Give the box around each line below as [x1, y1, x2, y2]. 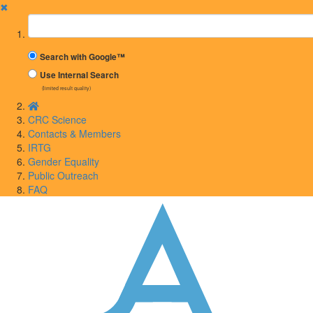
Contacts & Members [28, 126, 121, 140]
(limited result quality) [42, 85, 91, 92]
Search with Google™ [40, 51, 125, 63]
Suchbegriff [27, 13, 82, 27]
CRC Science [28, 112, 87, 126]
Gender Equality [28, 154, 99, 168]
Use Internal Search [40, 69, 119, 81]
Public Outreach [28, 168, 99, 182]
